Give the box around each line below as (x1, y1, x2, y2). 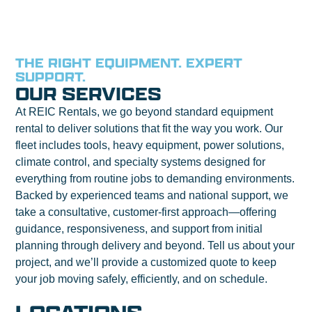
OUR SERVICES (15, 81, 162, 106)
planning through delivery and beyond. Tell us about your (15, 239, 295, 251)
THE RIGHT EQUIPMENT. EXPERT (15, 54, 243, 72)
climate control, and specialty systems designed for (15, 155, 266, 168)
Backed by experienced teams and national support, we (15, 189, 289, 201)
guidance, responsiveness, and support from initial (15, 222, 263, 235)
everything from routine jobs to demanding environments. (15, 172, 295, 185)
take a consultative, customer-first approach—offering (15, 205, 277, 218)
